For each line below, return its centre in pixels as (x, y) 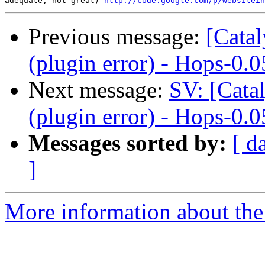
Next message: (99, 90)
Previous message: (117, 37)
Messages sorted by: (127, 143)
